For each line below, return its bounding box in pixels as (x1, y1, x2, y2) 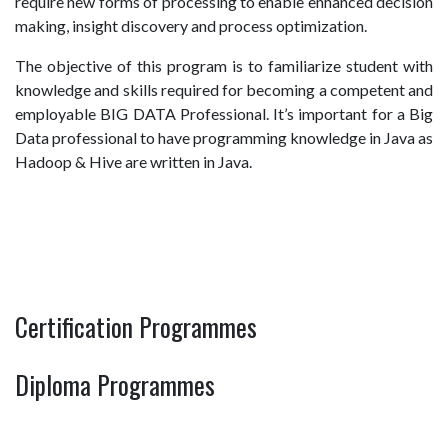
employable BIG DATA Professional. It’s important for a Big (15, 104, 433, 123)
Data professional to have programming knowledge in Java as (15, 128, 433, 147)
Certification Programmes (15, 308, 257, 345)
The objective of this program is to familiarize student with (15, 56, 433, 75)
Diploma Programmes (15, 366, 215, 403)
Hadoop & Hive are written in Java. (15, 152, 252, 171)
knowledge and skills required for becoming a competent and (15, 80, 433, 99)
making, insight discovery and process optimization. (15, 16, 367, 35)
